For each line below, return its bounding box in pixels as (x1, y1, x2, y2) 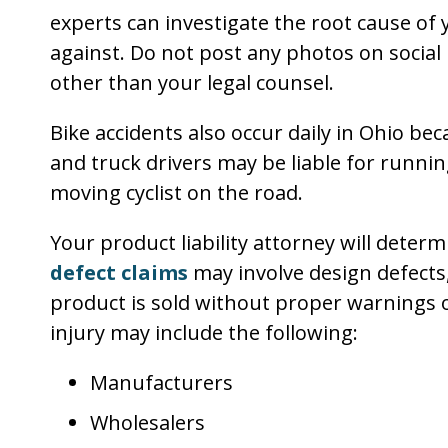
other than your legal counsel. (50, 69, 334, 96)
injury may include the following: (50, 319, 358, 346)
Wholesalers (90, 409, 205, 436)
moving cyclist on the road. (50, 179, 303, 206)
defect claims (50, 259, 188, 286)
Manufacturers (90, 369, 233, 396)
